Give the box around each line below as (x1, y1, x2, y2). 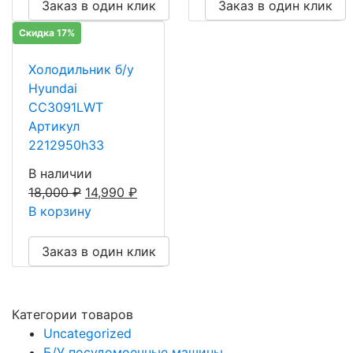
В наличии (28, 165, 92, 181)
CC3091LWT (28, 98, 103, 115)
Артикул (28, 117, 80, 134)
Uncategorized (43, 325, 132, 341)
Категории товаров (12, 306, 133, 322)
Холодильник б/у (28, 61, 134, 77)
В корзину (28, 203, 91, 219)
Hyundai (28, 80, 77, 96)
